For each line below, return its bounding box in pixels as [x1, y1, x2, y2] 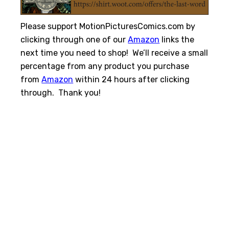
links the [159, 35, 195, 45]
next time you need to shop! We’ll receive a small [20, 48, 209, 58]
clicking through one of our [20, 35, 128, 45]
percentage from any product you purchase [20, 61, 190, 72]
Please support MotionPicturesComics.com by [20, 21, 196, 32]
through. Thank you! [20, 88, 101, 98]
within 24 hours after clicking [73, 75, 190, 85]
